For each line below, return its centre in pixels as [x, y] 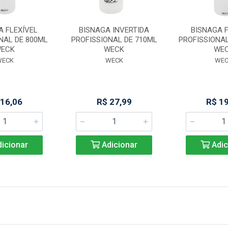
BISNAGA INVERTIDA [114, 30]
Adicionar [119, 145]
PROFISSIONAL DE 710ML [114, 40]
